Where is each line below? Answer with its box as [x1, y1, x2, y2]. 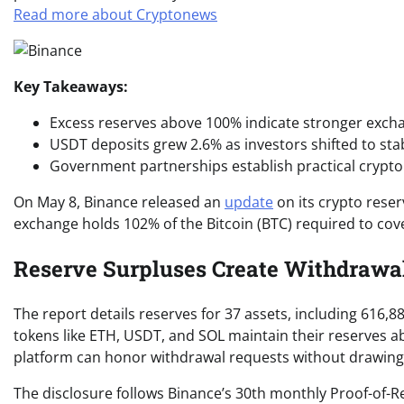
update [225, 191, 273, 212]
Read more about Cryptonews [14, 4, 217, 24]
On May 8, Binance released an [14, 191, 225, 212]
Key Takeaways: [14, 76, 128, 96]
